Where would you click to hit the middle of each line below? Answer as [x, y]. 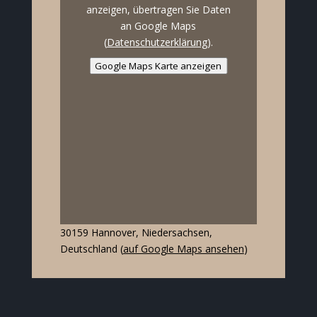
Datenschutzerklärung [157, 42]
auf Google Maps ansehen [183, 249]
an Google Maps [158, 26]
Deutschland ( [91, 249]
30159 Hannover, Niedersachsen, [136, 233]
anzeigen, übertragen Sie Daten [158, 10]
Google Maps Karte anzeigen [158, 66]
